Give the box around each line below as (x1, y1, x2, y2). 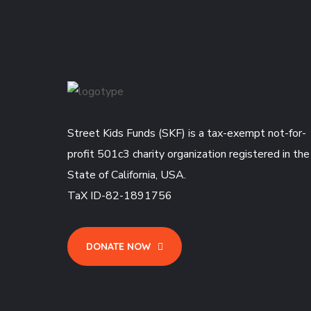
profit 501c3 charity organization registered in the (67, 146, 310, 162)
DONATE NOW (86, 240, 151, 253)
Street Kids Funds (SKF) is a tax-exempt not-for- (67, 126, 306, 142)
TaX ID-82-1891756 (67, 188, 172, 204)
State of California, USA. (67, 167, 186, 183)
